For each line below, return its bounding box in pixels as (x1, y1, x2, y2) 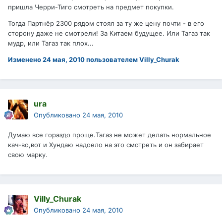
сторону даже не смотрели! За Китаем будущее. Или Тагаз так (8, 29, 210, 38)
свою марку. (8, 151, 48, 159)
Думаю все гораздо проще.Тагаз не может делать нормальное (8, 131, 211, 139)
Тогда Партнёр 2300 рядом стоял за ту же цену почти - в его (8, 19, 204, 28)
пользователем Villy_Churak (85, 55, 179, 64)
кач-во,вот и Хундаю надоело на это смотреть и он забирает (8, 141, 204, 149)
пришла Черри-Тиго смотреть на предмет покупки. (8, 3, 174, 11)
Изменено (8, 55, 43, 64)
